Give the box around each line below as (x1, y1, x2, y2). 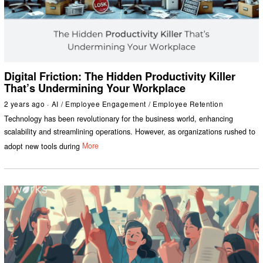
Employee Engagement (65, 98, 146, 109)
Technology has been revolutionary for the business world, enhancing (4, 113, 233, 124)
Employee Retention (153, 98, 224, 109)
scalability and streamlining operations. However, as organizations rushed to (4, 126, 255, 137)
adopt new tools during (4, 140, 80, 151)
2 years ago (4, 98, 45, 109)
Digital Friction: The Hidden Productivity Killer (4, 68, 235, 84)
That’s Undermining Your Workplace (4, 80, 186, 96)
